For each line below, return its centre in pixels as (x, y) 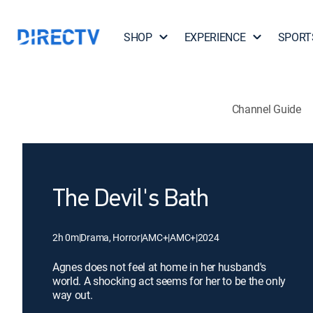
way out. (73, 295)
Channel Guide (266, 109)
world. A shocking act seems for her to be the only (169, 281)
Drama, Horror (110, 237)
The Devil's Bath (131, 200)
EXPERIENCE (215, 37)
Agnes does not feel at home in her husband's (159, 267)
